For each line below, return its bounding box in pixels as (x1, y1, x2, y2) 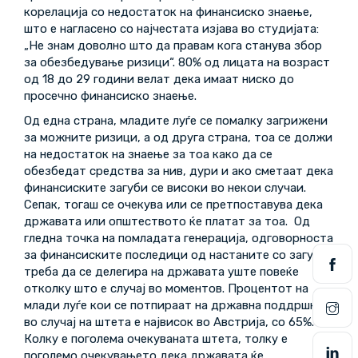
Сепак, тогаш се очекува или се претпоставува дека (24, 197, 323, 212)
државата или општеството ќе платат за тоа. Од (24, 214, 310, 229)
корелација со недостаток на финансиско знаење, (24, 5, 312, 19)
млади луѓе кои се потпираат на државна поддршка (24, 298, 323, 312)
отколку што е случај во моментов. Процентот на (24, 281, 308, 296)
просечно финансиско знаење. (24, 89, 197, 103)
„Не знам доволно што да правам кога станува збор (24, 38, 322, 53)
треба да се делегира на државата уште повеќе (24, 265, 299, 279)
